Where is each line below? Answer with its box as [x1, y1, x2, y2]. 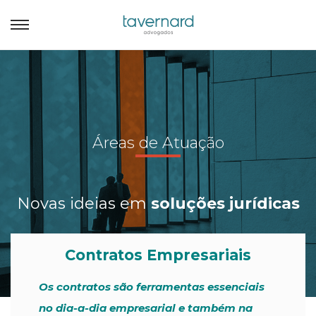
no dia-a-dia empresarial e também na [39, 301, 253, 315]
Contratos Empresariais [65, 246, 251, 264]
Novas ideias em [16, 194, 151, 213]
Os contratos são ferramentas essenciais [39, 280, 265, 293]
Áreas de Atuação [92, 133, 224, 152]
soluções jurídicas [150, 194, 300, 213]
